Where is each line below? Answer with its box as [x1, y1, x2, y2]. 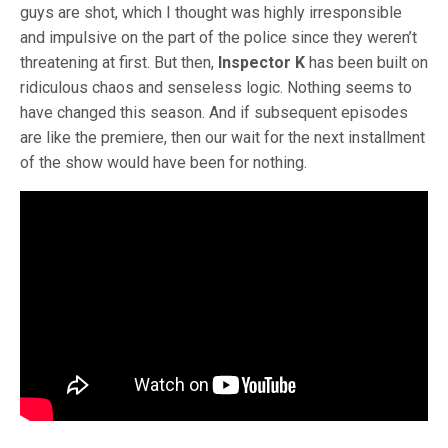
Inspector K [218, 53, 305, 72]
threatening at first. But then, [20, 53, 218, 72]
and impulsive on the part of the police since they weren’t [20, 28, 417, 47]
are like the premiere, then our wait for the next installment [20, 128, 425, 147]
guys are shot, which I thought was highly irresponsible [20, 3, 402, 22]
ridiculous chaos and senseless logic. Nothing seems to [20, 78, 412, 97]
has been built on [305, 53, 428, 72]
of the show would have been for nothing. [20, 153, 307, 172]
